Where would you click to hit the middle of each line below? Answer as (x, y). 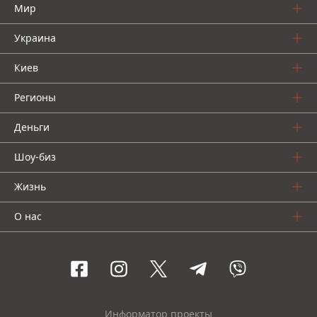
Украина (35, 38)
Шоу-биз (35, 157)
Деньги (32, 127)
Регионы (35, 97)
